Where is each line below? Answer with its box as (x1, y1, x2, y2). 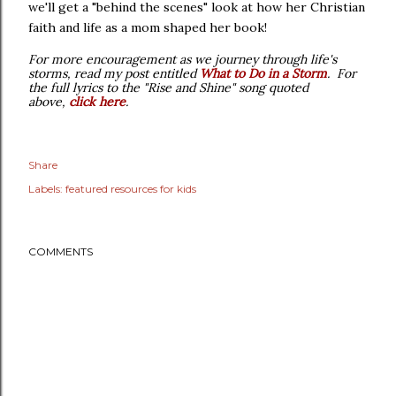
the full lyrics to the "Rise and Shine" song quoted (28, 80, 308, 95)
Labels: (28, 182, 63, 195)
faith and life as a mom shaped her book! (28, 19, 274, 35)
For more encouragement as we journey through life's (28, 51, 337, 67)
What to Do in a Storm (200, 65, 327, 81)
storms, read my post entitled (28, 65, 200, 81)
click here (69, 94, 126, 110)
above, (28, 94, 69, 110)
